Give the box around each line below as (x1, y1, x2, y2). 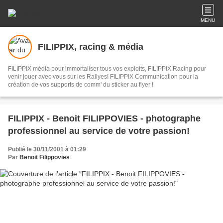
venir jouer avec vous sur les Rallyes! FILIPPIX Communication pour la (8, 73, 198, 80)
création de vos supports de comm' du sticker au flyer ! (8, 81, 153, 88)
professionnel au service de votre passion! (8, 126, 190, 136)
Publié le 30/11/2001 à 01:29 (8, 146, 86, 153)
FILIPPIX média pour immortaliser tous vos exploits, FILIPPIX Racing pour (8, 65, 206, 72)
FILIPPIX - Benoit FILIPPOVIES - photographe (8, 113, 201, 123)
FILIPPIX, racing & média (38, 41, 143, 52)
